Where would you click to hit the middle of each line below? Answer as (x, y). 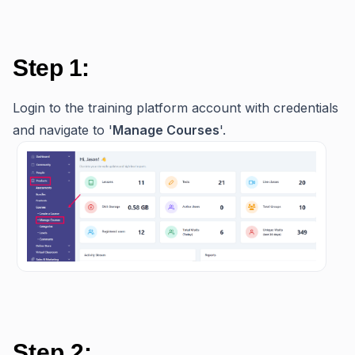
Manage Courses (166, 130)
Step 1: (51, 67)
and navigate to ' (63, 130)
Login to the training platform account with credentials (176, 107)
